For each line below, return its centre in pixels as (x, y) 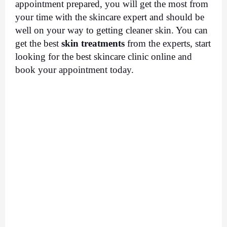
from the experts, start (168, 43)
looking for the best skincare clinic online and (104, 56)
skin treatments (93, 43)
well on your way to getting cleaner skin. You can (111, 30)
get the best (38, 43)
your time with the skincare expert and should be (110, 17)
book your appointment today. (76, 69)
